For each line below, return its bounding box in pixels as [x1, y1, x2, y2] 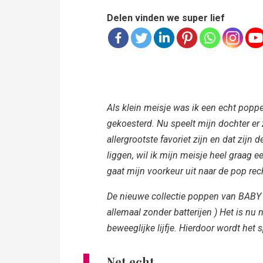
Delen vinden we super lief [107, 12, 225, 23]
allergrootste [107, 133, 158, 145]
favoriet [160, 133, 191, 145]
